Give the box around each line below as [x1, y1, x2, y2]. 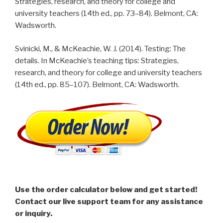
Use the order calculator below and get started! [15, 185, 197, 195]
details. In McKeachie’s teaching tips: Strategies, [15, 56, 179, 65]
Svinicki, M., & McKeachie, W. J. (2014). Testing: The [15, 44, 186, 53]
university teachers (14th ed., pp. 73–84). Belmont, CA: [15, 9, 198, 18]
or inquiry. [15, 209, 52, 219]
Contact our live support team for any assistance [15, 197, 203, 207]
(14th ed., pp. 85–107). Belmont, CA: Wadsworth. [15, 80, 179, 89]
